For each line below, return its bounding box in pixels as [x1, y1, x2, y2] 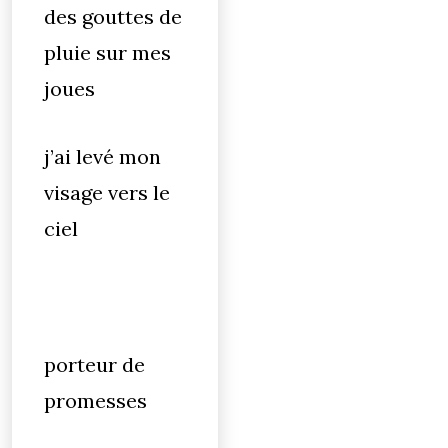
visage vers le [44, 180, 170, 205]
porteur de [44, 352, 145, 377]
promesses [44, 388, 147, 413]
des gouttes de [44, 4, 182, 29]
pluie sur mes [44, 40, 171, 65]
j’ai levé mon [44, 144, 161, 169]
